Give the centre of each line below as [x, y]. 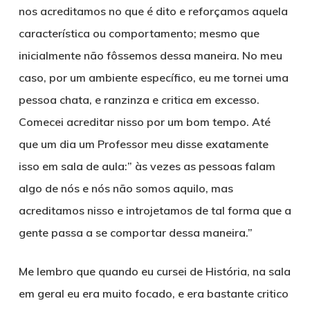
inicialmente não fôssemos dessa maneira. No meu [150, 55]
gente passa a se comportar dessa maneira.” [135, 232]
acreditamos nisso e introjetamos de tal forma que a [155, 210]
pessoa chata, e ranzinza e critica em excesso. [139, 100]
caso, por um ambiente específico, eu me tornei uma [153, 77]
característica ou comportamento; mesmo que [139, 33]
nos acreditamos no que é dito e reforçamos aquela [153, 11]
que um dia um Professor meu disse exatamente [143, 144]
